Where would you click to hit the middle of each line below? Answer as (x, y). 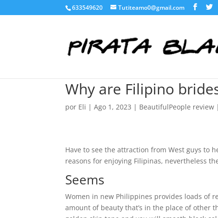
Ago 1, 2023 (113, 107)
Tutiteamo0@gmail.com (152, 8)
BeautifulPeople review (177, 107)
